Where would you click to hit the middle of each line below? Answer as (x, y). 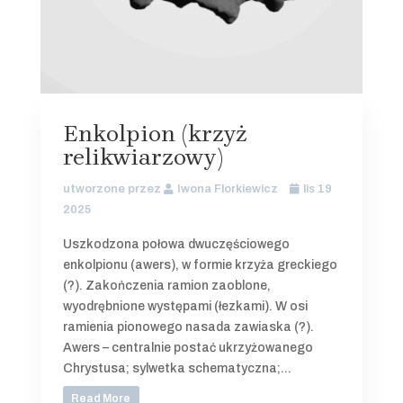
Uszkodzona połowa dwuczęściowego (176, 244)
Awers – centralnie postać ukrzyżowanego (188, 347)
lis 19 (317, 188)
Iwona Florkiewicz (227, 188)
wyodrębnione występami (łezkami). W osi (185, 306)
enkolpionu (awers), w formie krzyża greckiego (200, 264)
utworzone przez (113, 188)
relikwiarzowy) (143, 157)
